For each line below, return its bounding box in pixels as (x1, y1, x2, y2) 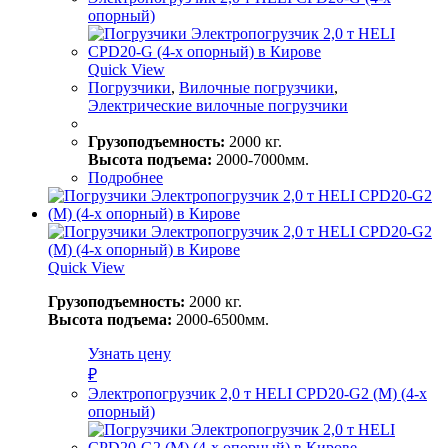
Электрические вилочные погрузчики (88, 96, 348, 114)
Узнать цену (88, 344, 171, 362)
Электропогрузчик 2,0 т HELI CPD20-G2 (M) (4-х (88, 384, 427, 402)
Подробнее (88, 168, 163, 186)
